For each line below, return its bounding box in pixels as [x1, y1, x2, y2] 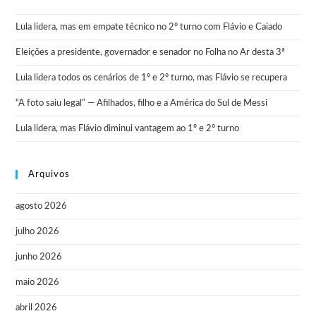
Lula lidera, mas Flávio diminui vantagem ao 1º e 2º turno [16, 123, 240, 133]
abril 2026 [16, 303, 58, 312]
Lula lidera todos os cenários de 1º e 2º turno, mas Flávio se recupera [16, 73, 288, 83]
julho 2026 [16, 226, 60, 236]
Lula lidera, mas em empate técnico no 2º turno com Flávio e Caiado [16, 22, 283, 32]
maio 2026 [16, 277, 60, 287]
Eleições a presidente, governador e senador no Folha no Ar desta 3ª [16, 47, 286, 57]
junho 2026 [16, 252, 63, 262]
